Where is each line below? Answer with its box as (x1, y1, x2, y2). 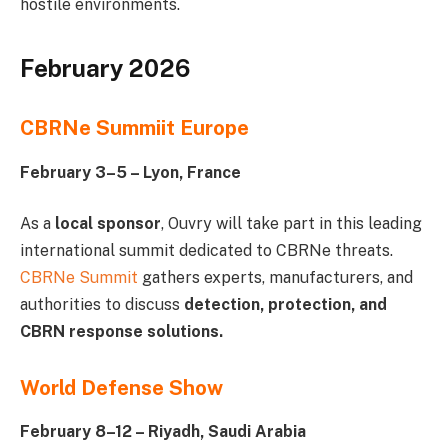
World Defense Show (20, 375, 223, 400)
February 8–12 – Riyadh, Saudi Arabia (20, 422, 306, 442)
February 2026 (20, 53, 190, 82)
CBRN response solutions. (20, 322, 223, 342)
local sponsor (55, 214, 161, 234)
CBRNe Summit (20, 268, 142, 288)
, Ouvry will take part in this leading (161, 214, 422, 234)
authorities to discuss (20, 295, 184, 315)
